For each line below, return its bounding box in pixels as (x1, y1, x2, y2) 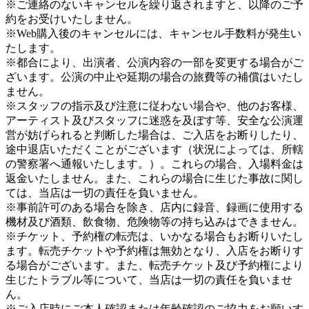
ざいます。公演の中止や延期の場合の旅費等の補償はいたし (6, 71, 303, 83)
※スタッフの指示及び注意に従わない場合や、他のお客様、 (6, 100, 303, 112)
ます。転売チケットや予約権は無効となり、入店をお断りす (6, 245, 303, 257)
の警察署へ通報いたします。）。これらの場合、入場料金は (6, 158, 303, 170)
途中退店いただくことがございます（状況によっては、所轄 (6, 143, 303, 156)
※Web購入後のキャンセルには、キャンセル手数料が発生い (6, 28, 301, 40)
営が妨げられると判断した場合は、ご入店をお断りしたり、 (6, 129, 303, 141)
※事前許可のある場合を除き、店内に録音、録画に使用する (6, 201, 303, 214)
